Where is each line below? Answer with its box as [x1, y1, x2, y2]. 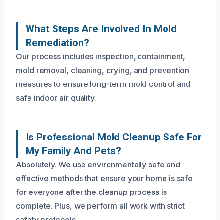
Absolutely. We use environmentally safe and [16, 159, 180, 169]
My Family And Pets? [26, 144, 121, 157]
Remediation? [26, 36, 90, 49]
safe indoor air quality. [16, 92, 97, 103]
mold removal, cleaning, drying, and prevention [16, 65, 190, 75]
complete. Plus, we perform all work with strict [16, 200, 185, 211]
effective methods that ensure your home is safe [16, 173, 193, 183]
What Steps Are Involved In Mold [26, 23, 177, 35]
